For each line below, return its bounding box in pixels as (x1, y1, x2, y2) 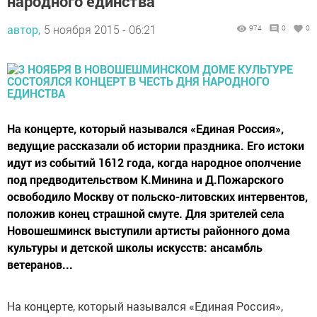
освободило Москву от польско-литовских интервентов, (7, 189, 308, 204)
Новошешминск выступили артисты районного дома (7, 223, 290, 238)
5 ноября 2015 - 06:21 (44, 22, 156, 38)
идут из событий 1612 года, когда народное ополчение (7, 155, 301, 171)
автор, (7, 22, 40, 38)
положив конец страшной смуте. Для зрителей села (7, 206, 284, 221)
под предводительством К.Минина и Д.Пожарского (7, 172, 284, 188)
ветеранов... (7, 257, 73, 272)
